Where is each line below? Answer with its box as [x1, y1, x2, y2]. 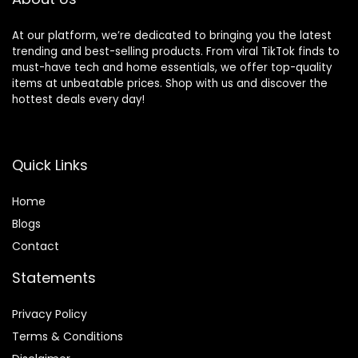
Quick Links [12, 155, 88, 176]
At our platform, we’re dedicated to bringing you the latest [12, 28, 332, 44]
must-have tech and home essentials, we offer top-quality [12, 60, 332, 76]
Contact [12, 238, 59, 255]
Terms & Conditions [12, 328, 123, 345]
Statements [12, 268, 96, 288]
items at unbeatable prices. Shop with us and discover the [12, 76, 328, 92]
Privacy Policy [12, 306, 87, 323]
